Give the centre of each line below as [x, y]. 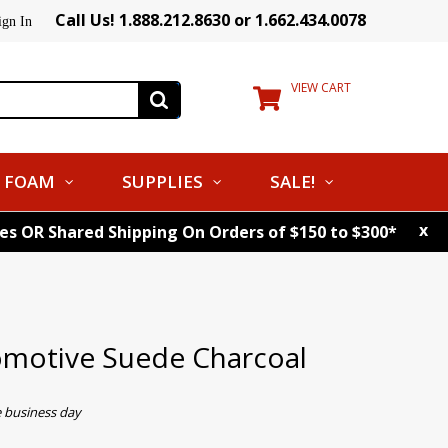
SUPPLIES [162, 181]
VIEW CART [321, 87]
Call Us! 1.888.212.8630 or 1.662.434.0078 [210, 20]
